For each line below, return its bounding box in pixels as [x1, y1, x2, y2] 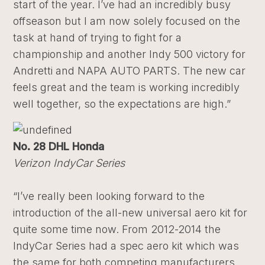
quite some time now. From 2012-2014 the [13, 223, 221, 235]
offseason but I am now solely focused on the [13, 15, 241, 27]
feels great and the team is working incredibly [13, 81, 240, 93]
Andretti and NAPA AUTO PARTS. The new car [13, 64, 246, 77]
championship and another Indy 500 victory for [13, 48, 246, 60]
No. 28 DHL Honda [13, 140, 105, 153]
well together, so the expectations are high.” [13, 98, 231, 110]
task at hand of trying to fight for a [13, 31, 182, 44]
